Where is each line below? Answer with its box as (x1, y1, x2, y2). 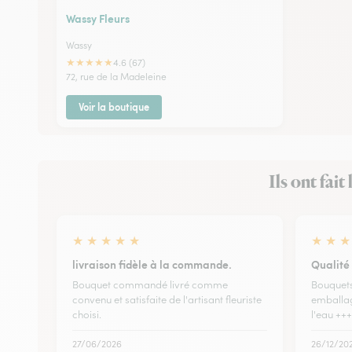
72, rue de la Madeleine (66, 70, 167, 82)
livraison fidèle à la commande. (72, 255, 232, 272)
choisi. (72, 307, 101, 321)
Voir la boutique (79, 99, 149, 114)
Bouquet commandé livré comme (72, 277, 228, 291)
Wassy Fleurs (66, 9, 130, 26)
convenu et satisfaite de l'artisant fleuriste (72, 292, 262, 306)
